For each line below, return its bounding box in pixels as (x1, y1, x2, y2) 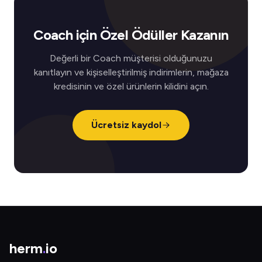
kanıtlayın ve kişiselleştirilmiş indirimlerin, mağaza (33, 67, 229, 78)
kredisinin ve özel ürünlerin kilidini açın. (53, 81, 209, 92)
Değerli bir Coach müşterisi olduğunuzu (50, 53, 212, 64)
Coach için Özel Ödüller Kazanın (33, 26, 229, 43)
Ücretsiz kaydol (91, 119, 161, 130)
